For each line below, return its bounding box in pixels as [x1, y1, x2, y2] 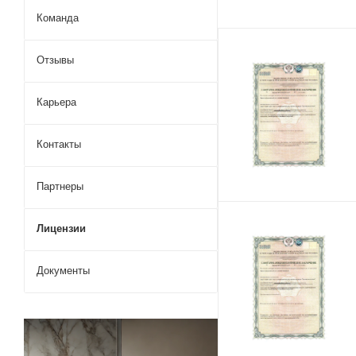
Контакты [37, 138, 81, 150]
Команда [37, 12, 79, 24]
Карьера [37, 96, 76, 108]
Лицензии [37, 222, 86, 234]
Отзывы [37, 54, 74, 66]
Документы [37, 265, 90, 277]
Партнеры [37, 180, 83, 192]
